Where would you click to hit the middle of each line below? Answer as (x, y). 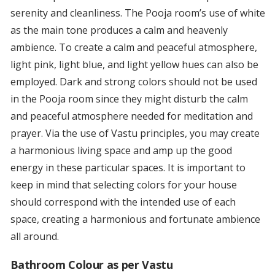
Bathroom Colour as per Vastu (91, 265)
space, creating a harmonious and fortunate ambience (135, 219)
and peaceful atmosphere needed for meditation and (131, 116)
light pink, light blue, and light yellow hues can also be (134, 65)
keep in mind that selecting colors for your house (123, 185)
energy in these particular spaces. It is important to (128, 168)
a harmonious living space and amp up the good (121, 151)
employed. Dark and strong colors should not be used (134, 82)
